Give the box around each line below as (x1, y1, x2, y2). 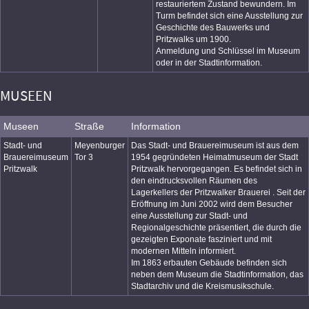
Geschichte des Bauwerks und (156, 23, 270, 32)
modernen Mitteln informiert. (131, 246, 236, 256)
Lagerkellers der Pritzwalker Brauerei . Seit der (131, 188, 306, 197)
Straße (74, 121, 104, 132)
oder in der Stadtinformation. (156, 58, 262, 68)
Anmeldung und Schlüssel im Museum (156, 46, 300, 56)
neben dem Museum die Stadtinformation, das (131, 270, 303, 279)
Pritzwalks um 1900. (156, 34, 231, 44)
